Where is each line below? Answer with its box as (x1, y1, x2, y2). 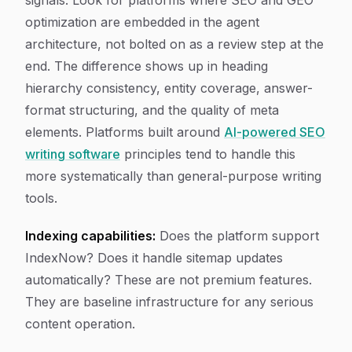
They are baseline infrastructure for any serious (25, 294, 313, 310)
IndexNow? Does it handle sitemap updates (25, 250, 283, 266)
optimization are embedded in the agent (25, 14, 259, 30)
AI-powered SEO (224, 124, 325, 140)
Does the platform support (156, 228, 319, 244)
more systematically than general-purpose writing (25, 168, 321, 184)
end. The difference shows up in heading (25, 58, 268, 74)
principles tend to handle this (120, 146, 295, 162)
